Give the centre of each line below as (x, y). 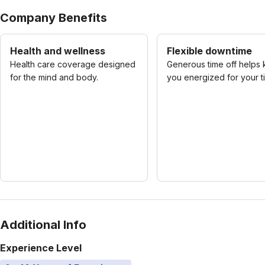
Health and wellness (58, 51)
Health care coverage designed (73, 64)
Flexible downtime (209, 51)
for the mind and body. (54, 77)
